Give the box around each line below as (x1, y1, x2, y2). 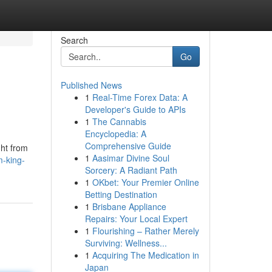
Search (60, 34, 88, 46)
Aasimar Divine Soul (92, 152, 169, 164)
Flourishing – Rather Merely (92, 225, 199, 237)
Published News (60, 79, 122, 91)
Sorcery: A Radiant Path (84, 164, 177, 176)
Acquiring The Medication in (92, 249, 199, 261)
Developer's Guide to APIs (84, 103, 186, 115)
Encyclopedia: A (84, 127, 146, 140)
